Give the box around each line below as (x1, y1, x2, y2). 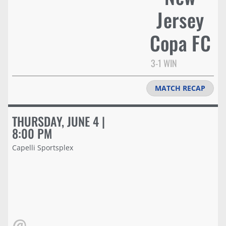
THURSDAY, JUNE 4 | (12, 111, 105, 130)
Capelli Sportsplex (12, 142, 73, 152)
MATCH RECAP (155, 83, 205, 93)
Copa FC (149, 28, 211, 57)
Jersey (156, 5, 204, 34)
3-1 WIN (150, 56, 177, 70)
